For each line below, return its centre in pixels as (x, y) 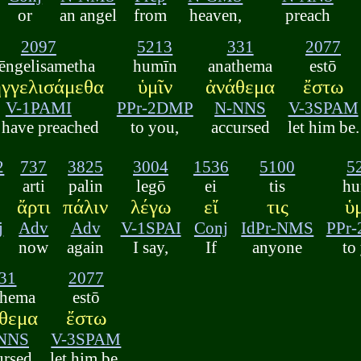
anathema (241, 65)
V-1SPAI (151, 227)
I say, (151, 247)
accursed (240, 127)
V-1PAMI (38, 107)
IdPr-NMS (278, 227)
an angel (88, 15)
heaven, (215, 15)
